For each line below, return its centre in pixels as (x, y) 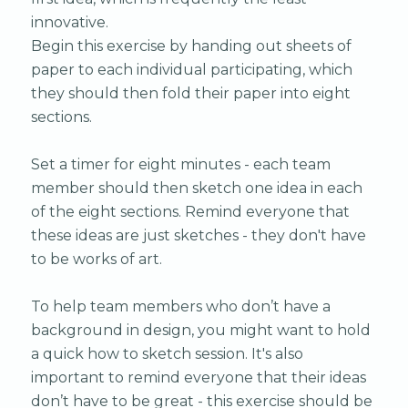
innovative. (69, 23)
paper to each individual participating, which (191, 70)
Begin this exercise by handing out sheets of (191, 46)
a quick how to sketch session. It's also (167, 354)
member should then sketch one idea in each (196, 189)
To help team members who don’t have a (180, 307)
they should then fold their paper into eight (190, 94)
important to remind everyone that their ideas (198, 378)
